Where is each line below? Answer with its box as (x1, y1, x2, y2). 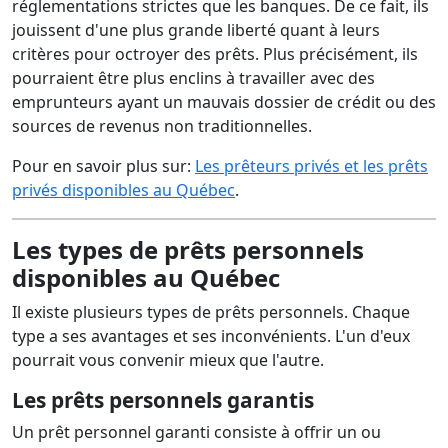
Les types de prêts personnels (12, 233, 364, 266)
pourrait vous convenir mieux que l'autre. (12, 349, 324, 371)
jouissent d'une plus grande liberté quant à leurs (12, 19, 380, 41)
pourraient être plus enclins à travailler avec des (12, 67, 375, 89)
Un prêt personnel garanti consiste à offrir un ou (12, 421, 381, 443)
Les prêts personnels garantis (12, 386, 314, 414)
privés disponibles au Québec (12, 179, 235, 201)
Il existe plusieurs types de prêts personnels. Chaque (12, 301, 410, 323)
